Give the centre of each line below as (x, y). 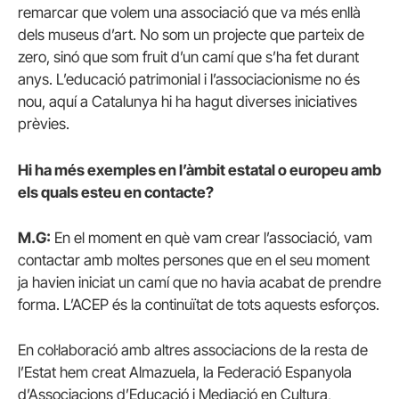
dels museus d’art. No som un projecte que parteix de (191, 35)
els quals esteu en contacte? (116, 192)
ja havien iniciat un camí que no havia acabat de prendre (199, 282)
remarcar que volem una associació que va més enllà (189, 13)
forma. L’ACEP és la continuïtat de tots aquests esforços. (199, 304)
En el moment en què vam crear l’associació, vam (212, 237)
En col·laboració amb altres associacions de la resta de (193, 350)
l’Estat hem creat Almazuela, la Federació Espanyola (185, 372)
